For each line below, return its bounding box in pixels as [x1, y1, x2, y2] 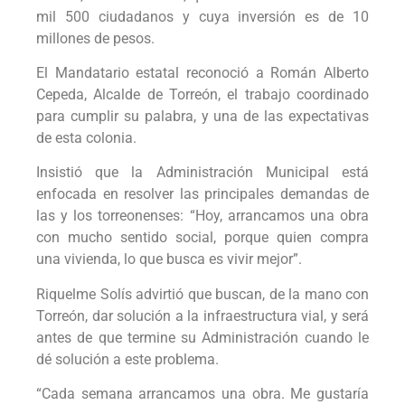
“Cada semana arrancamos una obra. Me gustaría [36, 385, 369, 403]
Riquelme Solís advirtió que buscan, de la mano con [36, 285, 369, 303]
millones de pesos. [36, 29, 155, 47]
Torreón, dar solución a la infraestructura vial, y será [36, 306, 369, 325]
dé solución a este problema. [36, 350, 219, 368]
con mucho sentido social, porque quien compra [36, 229, 369, 247]
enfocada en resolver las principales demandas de [36, 185, 369, 203]
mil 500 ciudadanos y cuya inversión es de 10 [36, 7, 369, 25]
